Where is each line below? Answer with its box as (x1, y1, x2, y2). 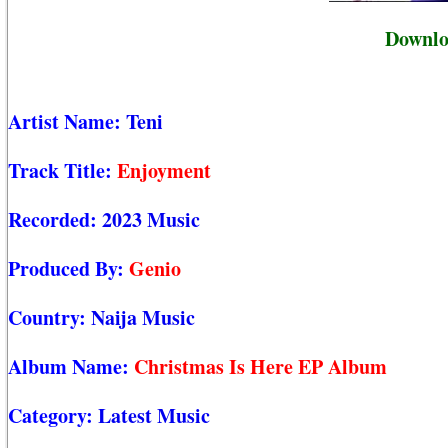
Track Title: (8, 156, 117, 186)
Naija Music (91, 303, 195, 333)
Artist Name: (8, 107, 126, 137)
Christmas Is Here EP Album (134, 352, 387, 382)
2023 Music (102, 205, 200, 235)
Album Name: (8, 352, 134, 382)
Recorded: (8, 205, 102, 235)
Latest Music (98, 401, 210, 431)
